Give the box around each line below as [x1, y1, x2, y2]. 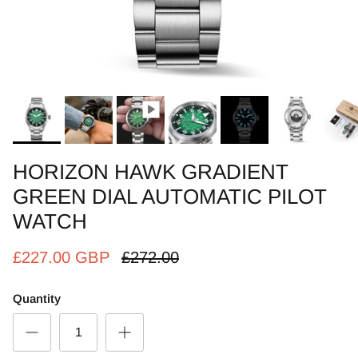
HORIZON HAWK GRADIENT [13, 160, 288, 184]
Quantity [13, 292, 61, 305]
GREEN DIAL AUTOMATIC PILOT [13, 185, 327, 209]
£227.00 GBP [13, 249, 115, 266]
